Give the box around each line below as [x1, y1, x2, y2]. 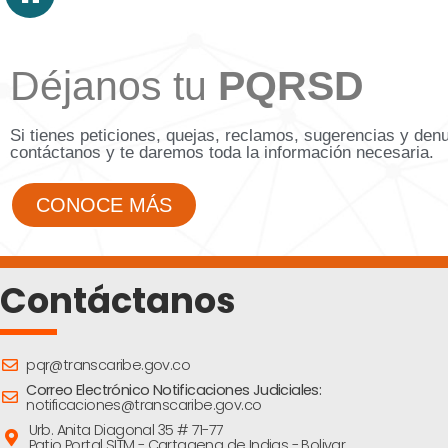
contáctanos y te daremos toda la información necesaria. [10, 143, 434, 163]
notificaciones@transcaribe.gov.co [26, 394, 262, 415]
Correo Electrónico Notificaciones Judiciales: [26, 379, 322, 400]
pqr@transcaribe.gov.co [26, 354, 191, 375]
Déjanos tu [10, 63, 218, 110]
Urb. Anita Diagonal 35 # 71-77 [28, 419, 224, 440]
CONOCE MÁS [36, 194, 172, 217]
